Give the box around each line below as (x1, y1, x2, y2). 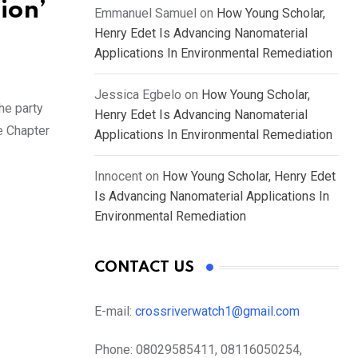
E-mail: (94, 304, 135, 320)
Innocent (94, 169, 142, 185)
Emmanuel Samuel (94, 6, 197, 22)
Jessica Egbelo (94, 87, 181, 103)
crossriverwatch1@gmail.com (135, 304, 303, 320)
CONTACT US (94, 260, 194, 276)
